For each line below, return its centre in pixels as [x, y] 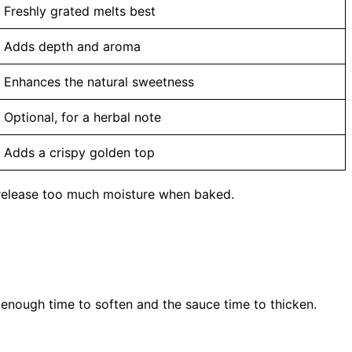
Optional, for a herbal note [82, 117]
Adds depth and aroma [72, 46]
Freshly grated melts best [80, 11]
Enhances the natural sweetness [99, 81]
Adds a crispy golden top [79, 152]
